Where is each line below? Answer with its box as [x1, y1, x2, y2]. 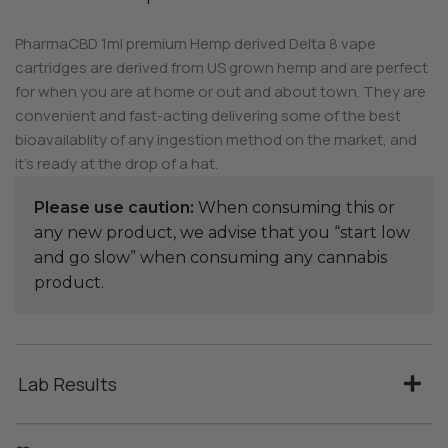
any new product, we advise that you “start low [34, 222, 411, 242]
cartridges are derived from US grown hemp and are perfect [15, 56, 429, 78]
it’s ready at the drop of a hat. [15, 152, 219, 174]
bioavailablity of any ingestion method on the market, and [15, 128, 418, 150]
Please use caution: [34, 197, 195, 217]
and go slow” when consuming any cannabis [34, 247, 388, 267]
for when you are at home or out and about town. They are [15, 80, 427, 102]
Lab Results [18, 371, 118, 396]
